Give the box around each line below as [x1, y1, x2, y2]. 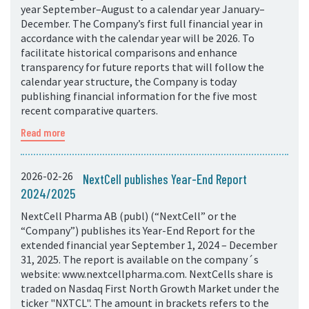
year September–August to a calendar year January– [21, 2, 265, 16]
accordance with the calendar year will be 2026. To [21, 31, 255, 45]
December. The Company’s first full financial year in [21, 17, 263, 30]
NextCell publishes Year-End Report [83, 171, 247, 187]
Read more [21, 126, 65, 139]
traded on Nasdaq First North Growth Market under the [21, 281, 279, 295]
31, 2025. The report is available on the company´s [21, 252, 259, 266]
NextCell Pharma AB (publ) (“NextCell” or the [21, 209, 237, 223]
